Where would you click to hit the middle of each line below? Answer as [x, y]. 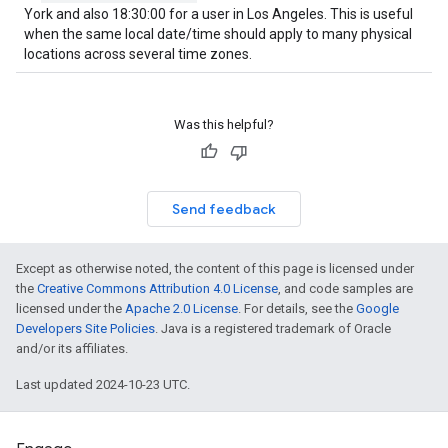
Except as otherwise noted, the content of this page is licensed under [215, 268]
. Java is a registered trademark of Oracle [273, 328]
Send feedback [224, 209]
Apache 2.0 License [181, 308]
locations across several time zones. [138, 54]
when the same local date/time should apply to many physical [218, 34]
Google [377, 308]
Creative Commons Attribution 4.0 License [157, 288]
